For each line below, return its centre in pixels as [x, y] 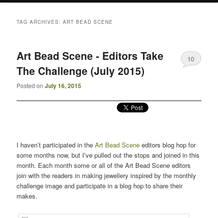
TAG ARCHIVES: [40, 22]
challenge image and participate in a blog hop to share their [100, 186]
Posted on [31, 85]
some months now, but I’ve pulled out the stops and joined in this [108, 155]
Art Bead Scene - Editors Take [90, 55]
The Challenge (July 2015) [81, 70]
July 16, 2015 [63, 85]
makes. [27, 196]
